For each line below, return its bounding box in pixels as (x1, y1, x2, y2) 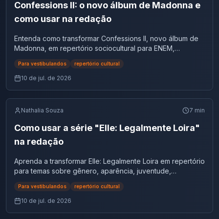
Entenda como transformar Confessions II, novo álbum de (14, 34, 198, 43)
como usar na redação (14, 14, 111, 24)
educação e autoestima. (14, 176, 91, 185)
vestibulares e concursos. (14, 54, 97, 62)
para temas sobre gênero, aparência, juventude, (14, 167, 171, 175)
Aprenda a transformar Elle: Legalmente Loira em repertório (14, 157, 205, 165)
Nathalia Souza (21, 107, 64, 114)
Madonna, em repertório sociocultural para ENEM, (14, 44, 175, 52)
